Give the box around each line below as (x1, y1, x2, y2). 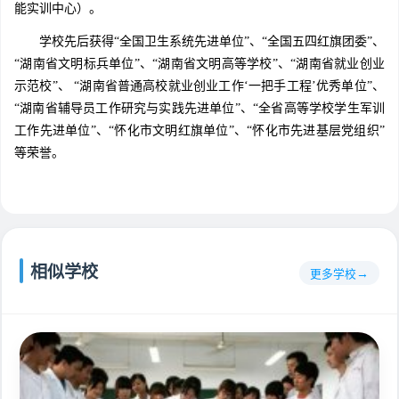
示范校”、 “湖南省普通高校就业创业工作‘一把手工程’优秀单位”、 (14, 79, 385, 94)
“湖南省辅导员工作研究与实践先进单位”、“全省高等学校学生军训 (14, 102, 385, 116)
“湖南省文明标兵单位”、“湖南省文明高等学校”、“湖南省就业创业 (14, 57, 385, 71)
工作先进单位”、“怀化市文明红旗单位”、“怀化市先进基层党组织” (14, 124, 385, 138)
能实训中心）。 (14, 2, 102, 16)
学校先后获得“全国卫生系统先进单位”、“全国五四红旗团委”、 (14, 35, 385, 49)
